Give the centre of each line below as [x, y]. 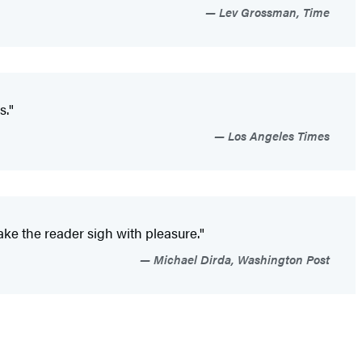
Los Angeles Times [277, 135]
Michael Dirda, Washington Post [240, 259]
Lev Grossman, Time [273, 11]
